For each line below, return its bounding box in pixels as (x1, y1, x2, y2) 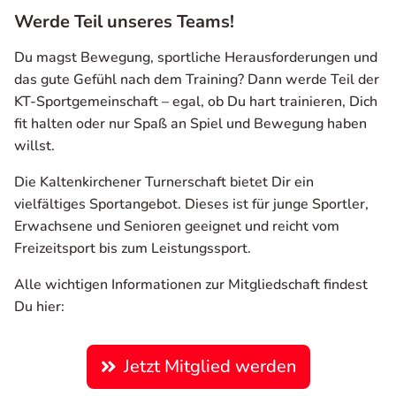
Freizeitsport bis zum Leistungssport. (14, 238, 251, 258)
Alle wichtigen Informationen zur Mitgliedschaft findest (14, 274, 368, 294)
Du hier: (14, 296, 65, 316)
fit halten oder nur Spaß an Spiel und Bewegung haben (14, 113, 367, 133)
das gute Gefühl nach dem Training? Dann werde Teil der (14, 69, 379, 89)
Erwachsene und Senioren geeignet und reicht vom (14, 216, 339, 236)
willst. (14, 135, 55, 156)
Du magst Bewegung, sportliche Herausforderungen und (14, 47, 377, 67)
